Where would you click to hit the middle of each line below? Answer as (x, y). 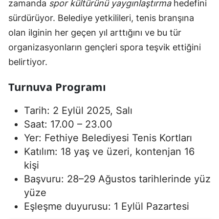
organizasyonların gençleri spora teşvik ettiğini (105, 47)
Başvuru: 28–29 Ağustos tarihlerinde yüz (117, 179)
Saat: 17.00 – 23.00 (68, 124)
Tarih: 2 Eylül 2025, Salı (78, 110)
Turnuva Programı (57, 87)
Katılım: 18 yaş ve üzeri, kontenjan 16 (109, 152)
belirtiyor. (28, 62)
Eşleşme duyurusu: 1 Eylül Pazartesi (107, 206)
